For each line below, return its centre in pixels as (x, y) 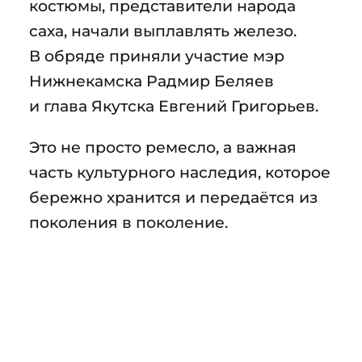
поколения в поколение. (128, 222)
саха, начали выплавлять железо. (163, 30)
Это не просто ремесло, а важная (163, 147)
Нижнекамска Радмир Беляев (152, 80)
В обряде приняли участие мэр (157, 55)
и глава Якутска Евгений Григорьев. (174, 105)
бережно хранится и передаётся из (173, 197)
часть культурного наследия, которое (180, 172)
